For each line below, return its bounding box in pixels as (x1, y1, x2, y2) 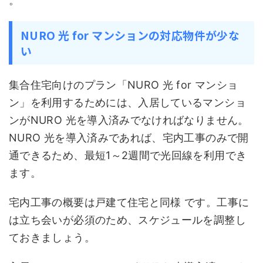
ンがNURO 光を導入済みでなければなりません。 (9, 114, 249, 126)
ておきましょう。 (9, 231, 95, 244)
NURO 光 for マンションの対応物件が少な (21, 27, 240, 43)
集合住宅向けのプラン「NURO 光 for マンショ (9, 79, 238, 91)
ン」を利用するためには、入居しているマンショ (9, 96, 246, 109)
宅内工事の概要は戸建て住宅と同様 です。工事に (9, 196, 249, 208)
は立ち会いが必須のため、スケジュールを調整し (9, 214, 246, 226)
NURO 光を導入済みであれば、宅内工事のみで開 (9, 131, 249, 144)
